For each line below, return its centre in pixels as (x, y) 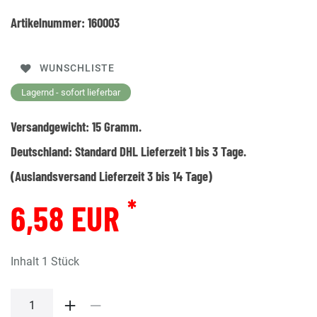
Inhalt (26, 261)
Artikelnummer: (49, 22)
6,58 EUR (69, 218)
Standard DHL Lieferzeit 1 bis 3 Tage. (161, 151)
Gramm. (121, 126)
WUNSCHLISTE (77, 69)
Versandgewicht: (51, 126)
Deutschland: (43, 151)
